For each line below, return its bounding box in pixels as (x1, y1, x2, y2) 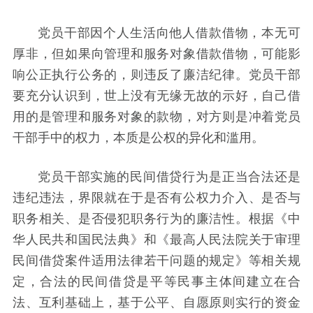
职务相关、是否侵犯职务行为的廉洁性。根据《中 (13, 208, 300, 227)
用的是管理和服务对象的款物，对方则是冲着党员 (13, 106, 300, 125)
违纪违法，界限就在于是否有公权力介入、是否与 (13, 187, 300, 206)
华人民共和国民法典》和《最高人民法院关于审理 (13, 229, 300, 248)
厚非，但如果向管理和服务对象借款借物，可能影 (13, 43, 300, 62)
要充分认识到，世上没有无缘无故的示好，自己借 (13, 85, 300, 104)
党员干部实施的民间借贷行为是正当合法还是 (38, 166, 300, 185)
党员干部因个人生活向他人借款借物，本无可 (38, 22, 300, 41)
